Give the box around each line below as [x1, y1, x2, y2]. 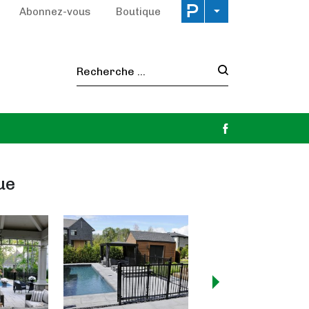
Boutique [116, 6, 161, 18]
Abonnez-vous [19, 6, 91, 18]
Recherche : [142, 72, 206, 85]
